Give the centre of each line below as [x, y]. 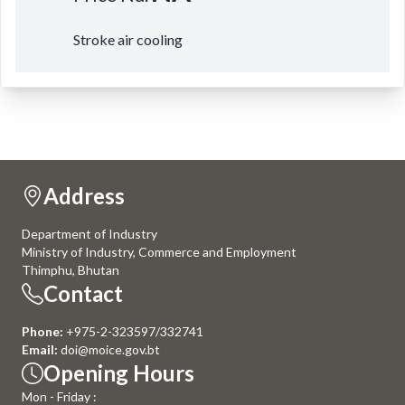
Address [84, 196]
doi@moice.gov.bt [109, 349]
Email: [40, 349]
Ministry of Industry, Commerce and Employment [159, 252]
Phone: [42, 331]
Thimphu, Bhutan [71, 270]
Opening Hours [119, 373]
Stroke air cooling [128, 39]
